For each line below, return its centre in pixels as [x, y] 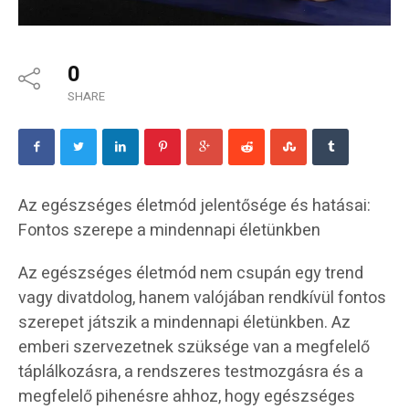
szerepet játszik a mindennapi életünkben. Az [184, 323]
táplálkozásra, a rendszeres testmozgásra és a [191, 372]
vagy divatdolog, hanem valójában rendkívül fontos [202, 299]
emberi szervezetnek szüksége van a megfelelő [194, 348]
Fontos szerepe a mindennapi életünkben [169, 231]
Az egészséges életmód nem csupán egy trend [191, 274]
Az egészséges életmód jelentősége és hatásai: [194, 206]
